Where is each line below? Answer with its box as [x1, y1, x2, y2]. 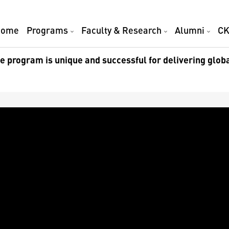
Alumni [175, 25, 204, 36]
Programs [27, 25, 68, 36]
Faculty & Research [81, 25, 162, 36]
